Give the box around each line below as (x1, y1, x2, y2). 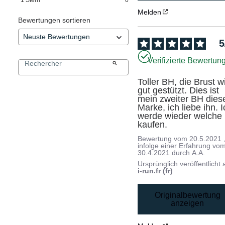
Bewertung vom (138, 135, 190, 143)
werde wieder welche (138, 111, 222, 122)
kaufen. (138, 120, 168, 130)
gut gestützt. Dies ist (138, 85, 219, 96)
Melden (138, 8, 162, 16)
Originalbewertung (154, 190, 220, 199)
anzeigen (171, 198, 204, 207)
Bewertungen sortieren (18, 16, 90, 24)
